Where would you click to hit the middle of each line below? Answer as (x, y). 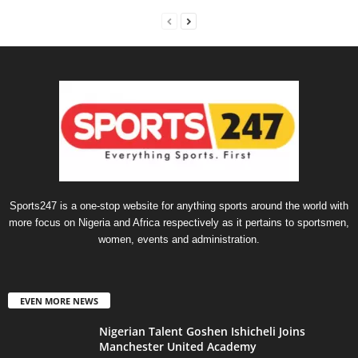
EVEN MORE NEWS (59, 300)
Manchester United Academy (178, 346)
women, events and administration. (179, 239)
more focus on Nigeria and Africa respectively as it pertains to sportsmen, (179, 222)
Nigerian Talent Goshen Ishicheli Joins (202, 331)
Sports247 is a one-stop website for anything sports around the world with (179, 205)
